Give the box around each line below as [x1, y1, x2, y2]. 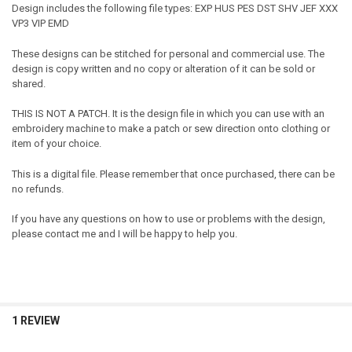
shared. [11, 77, 46, 90]
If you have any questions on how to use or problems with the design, [11, 213, 325, 225]
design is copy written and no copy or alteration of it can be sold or [11, 62, 315, 75]
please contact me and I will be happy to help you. [11, 228, 237, 240]
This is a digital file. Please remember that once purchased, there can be [11, 167, 335, 180]
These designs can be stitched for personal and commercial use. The [11, 47, 324, 60]
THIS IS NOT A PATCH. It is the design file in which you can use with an [11, 108, 324, 120]
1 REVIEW [11, 314, 60, 328]
